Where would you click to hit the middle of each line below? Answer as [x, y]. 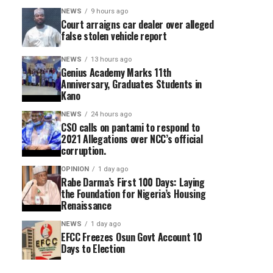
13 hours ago [111, 59]
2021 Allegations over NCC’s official [132, 139]
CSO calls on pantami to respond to [131, 127]
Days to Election [93, 249]
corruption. [83, 151]
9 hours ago [109, 11]
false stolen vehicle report [114, 36]
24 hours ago [111, 114]
